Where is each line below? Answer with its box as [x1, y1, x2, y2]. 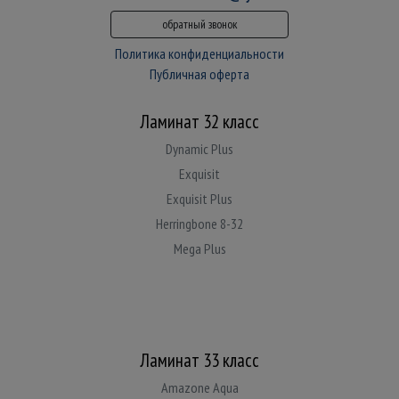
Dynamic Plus [166, 139, 233, 158]
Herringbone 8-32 [156, 214, 243, 232]
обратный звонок [161, 15, 238, 32]
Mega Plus [173, 239, 226, 257]
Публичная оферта [150, 64, 249, 83]
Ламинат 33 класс [140, 347, 259, 372]
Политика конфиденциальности [115, 44, 284, 62]
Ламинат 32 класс [140, 109, 259, 134]
